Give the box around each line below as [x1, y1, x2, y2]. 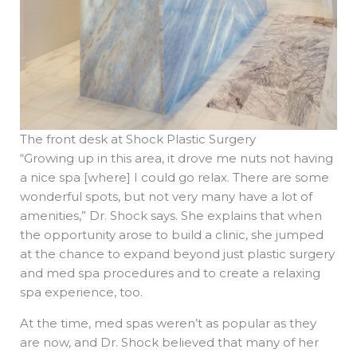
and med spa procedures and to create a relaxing [20, 265, 320, 280]
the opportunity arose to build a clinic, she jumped [20, 226, 324, 242]
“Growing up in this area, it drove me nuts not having [20, 150, 333, 166]
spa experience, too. [20, 284, 143, 300]
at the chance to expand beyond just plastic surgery [20, 245, 335, 261]
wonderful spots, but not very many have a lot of [20, 188, 312, 204]
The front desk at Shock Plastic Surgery [20, 131, 256, 147]
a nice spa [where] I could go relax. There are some [20, 169, 329, 185]
